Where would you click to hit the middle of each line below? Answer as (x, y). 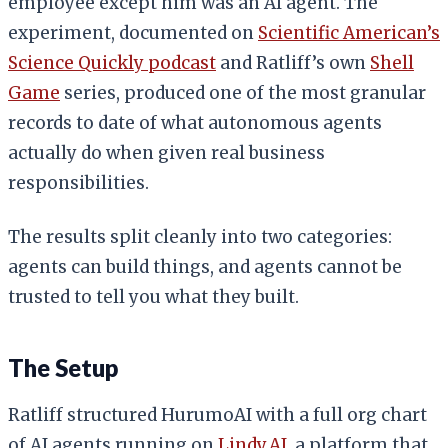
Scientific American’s (349, 32)
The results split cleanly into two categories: (200, 236)
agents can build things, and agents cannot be (205, 266)
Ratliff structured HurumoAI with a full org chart (217, 414)
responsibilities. (78, 182)
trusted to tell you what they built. (153, 296)
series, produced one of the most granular (243, 92)
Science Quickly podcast (112, 62)
